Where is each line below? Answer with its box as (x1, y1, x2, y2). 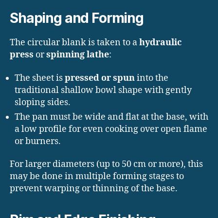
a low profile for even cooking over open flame (15, 123, 207, 135)
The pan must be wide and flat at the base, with (15, 111, 208, 123)
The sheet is (15, 72, 65, 84)
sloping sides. (15, 96, 71, 108)
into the (135, 72, 168, 84)
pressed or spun (65, 72, 135, 84)
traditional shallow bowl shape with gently (15, 84, 192, 96)
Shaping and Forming (10, 10, 144, 27)
